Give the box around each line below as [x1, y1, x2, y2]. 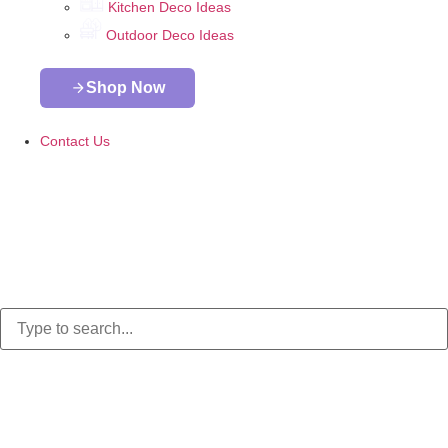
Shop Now [86, 79, 165, 96]
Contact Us [40, 133, 110, 149]
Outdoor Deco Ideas [106, 27, 234, 43]
